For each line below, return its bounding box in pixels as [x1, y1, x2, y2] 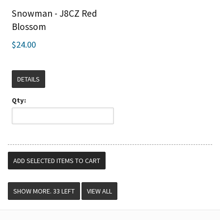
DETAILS [17, 75, 40, 84]
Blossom [11, 21, 46, 33]
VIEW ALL [87, 187, 112, 196]
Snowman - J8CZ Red [11, 7, 97, 20]
